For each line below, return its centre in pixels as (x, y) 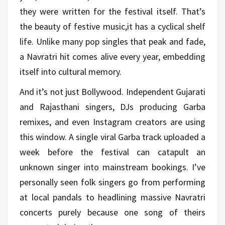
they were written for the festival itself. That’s (113, 11)
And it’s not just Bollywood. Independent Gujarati (113, 91)
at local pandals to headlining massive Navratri (113, 197)
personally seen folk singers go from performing (113, 182)
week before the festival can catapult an (113, 152)
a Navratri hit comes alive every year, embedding (113, 56)
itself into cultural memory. (71, 71)
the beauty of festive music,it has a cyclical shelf (113, 26)
